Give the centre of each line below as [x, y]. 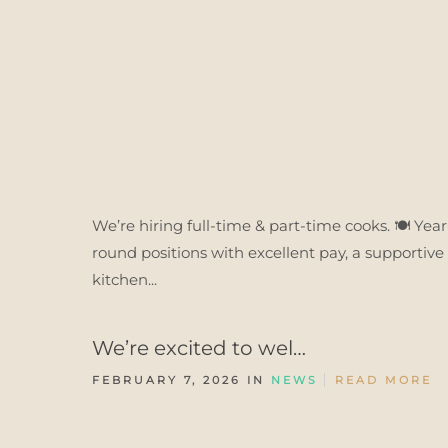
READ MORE [383, 380]
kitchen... [124, 279]
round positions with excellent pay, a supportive [268, 252]
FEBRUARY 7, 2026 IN [181, 380]
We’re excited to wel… [199, 348]
